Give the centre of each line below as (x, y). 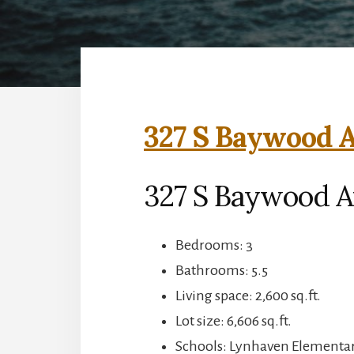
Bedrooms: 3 (214, 245)
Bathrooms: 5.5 (222, 270)
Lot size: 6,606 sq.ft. (233, 320)
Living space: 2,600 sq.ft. (248, 295)
